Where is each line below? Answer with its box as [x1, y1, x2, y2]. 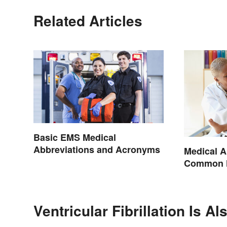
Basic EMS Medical [33, 131, 116, 144]
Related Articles [33, 10, 142, 31]
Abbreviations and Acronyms [33, 143, 160, 157]
